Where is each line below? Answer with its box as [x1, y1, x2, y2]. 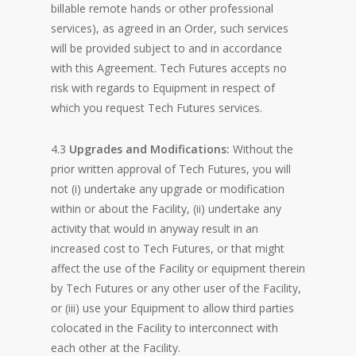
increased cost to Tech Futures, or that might [51, 241, 284, 256]
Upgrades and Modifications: [69, 141, 233, 157]
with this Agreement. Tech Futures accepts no [51, 60, 287, 75]
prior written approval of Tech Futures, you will [51, 161, 291, 176]
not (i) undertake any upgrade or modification [51, 181, 284, 196]
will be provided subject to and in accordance [51, 41, 282, 56]
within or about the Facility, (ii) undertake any [51, 201, 281, 216]
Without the [233, 141, 293, 157]
